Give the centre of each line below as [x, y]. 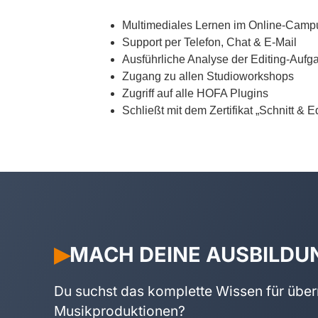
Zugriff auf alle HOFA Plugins [195, 93]
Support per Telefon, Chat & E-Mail [209, 42]
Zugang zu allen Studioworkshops [208, 76]
